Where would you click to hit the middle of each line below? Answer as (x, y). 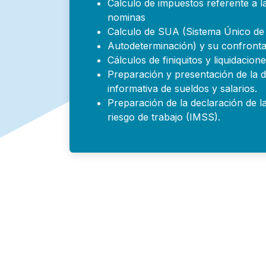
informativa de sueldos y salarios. (183, 89)
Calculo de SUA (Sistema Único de (186, 32)
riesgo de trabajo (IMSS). (164, 117)
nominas (127, 18)
